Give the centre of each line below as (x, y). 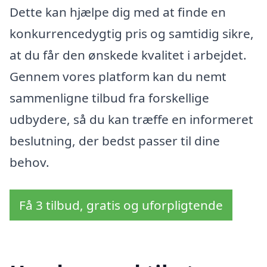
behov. (30, 162)
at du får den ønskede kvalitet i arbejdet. (128, 55)
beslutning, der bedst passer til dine (115, 140)
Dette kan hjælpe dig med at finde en (118, 12)
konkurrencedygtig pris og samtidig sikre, (132, 33)
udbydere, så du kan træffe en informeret (131, 119)
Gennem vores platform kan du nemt (118, 76)
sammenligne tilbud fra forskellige (109, 97)
